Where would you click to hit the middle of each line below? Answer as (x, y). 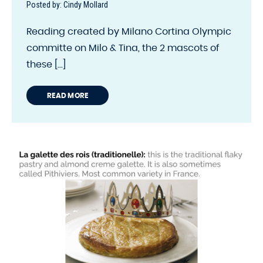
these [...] (46, 64)
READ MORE (68, 95)
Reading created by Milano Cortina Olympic (129, 31)
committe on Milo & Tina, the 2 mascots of (123, 48)
